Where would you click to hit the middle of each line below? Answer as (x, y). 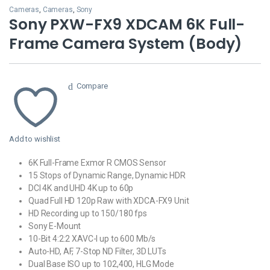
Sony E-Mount (55, 226)
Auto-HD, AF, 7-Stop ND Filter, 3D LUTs (97, 251)
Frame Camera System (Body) (126, 44)
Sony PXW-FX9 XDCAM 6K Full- (127, 25)
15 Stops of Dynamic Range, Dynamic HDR (107, 175)
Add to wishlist (35, 139)
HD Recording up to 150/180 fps (88, 213)
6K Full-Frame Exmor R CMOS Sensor (97, 162)
